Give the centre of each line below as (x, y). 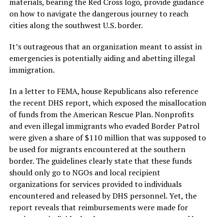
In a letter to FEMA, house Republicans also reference (103, 91)
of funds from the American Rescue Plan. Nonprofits (101, 114)
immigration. (32, 70)
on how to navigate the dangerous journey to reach (99, 14)
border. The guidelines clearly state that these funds (100, 161)
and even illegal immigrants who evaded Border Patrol (104, 126)
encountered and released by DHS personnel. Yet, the (103, 196)
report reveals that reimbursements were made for (98, 207)
